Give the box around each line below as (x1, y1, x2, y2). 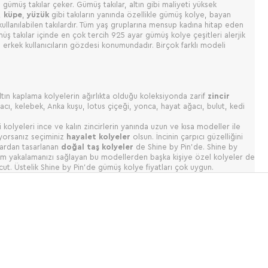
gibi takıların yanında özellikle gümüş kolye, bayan (49, 10, 231, 19)
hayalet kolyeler (66, 132, 130, 141)
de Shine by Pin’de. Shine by (136, 142, 237, 151)
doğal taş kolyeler (61, 142, 133, 151)
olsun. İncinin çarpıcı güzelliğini (133, 132, 243, 141)
